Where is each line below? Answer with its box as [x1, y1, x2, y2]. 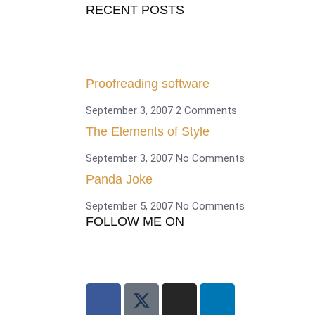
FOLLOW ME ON [86, 214, 184, 229]
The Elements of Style [86, 124, 210, 139]
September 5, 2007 [86, 199, 176, 212]
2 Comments [176, 103, 237, 117]
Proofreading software [86, 76, 210, 91]
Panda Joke [86, 172, 153, 186]
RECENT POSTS [86, 2, 184, 17]
